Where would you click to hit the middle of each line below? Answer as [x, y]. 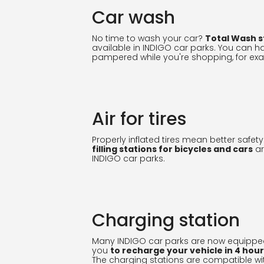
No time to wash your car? [148, 38]
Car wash [133, 18]
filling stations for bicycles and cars [172, 149]
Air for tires [139, 119]
